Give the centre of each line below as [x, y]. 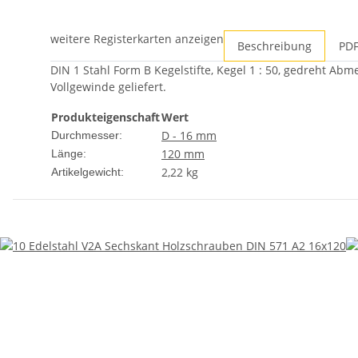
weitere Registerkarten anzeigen [137, 39]
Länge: [69, 154]
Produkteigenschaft [105, 117]
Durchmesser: [87, 135]
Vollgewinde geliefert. [108, 87]
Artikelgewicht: [88, 172]
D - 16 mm [189, 136]
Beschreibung [274, 46]
